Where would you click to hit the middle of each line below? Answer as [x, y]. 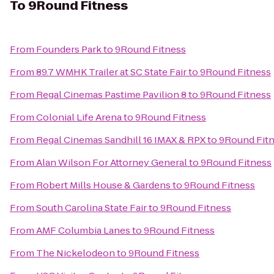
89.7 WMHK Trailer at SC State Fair [111, 72]
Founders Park [69, 49]
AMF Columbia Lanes [83, 230]
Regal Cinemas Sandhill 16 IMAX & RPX [121, 140]
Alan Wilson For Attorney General [112, 162]
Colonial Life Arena [79, 117]
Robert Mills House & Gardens [103, 185]
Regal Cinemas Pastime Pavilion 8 [111, 94]
